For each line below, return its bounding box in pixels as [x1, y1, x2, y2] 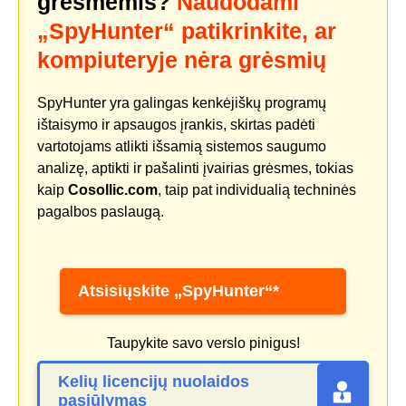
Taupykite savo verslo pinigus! [106, 335, 300, 352]
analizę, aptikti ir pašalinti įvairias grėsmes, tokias [37, 160, 353, 177]
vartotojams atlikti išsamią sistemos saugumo [37, 139, 326, 155]
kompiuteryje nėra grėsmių [37, 47, 326, 73]
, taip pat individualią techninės [158, 182, 356, 198]
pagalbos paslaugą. [37, 204, 164, 220]
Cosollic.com [68, 182, 158, 198]
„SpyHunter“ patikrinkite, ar [37, 18, 336, 44]
